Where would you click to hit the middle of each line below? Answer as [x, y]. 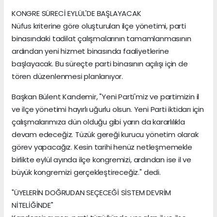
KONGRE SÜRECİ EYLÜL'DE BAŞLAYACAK [77, 14]
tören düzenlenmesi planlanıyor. [68, 77]
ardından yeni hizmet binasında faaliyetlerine [90, 51]
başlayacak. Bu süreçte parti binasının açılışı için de [100, 64]
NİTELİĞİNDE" [32, 205]
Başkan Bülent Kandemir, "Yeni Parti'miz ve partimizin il [106, 97]
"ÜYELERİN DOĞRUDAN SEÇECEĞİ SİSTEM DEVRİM [92, 193]
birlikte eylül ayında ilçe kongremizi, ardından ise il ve [102, 160]
